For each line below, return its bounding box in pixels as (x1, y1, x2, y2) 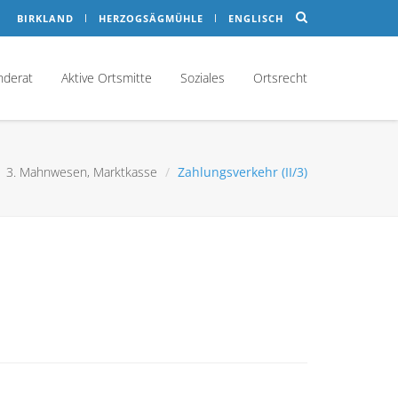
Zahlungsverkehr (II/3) (178, 163, 307, 180)
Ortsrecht (253, 69, 307, 86)
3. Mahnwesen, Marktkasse (6, 163, 157, 180)
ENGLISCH (227, 12, 283, 25)
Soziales (180, 69, 225, 86)
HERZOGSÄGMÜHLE (98, 12, 203, 25)
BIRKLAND (16, 12, 74, 25)
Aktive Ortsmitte (61, 69, 152, 86)
